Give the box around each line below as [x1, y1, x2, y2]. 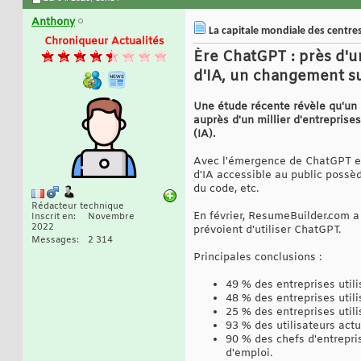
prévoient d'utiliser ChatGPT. [193, 223, 341, 238]
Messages [31, 234, 77, 247]
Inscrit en [31, 211, 73, 223]
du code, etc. [193, 182, 259, 197]
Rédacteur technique [31, 201, 124, 213]
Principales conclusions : [193, 251, 322, 265]
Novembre [88, 211, 135, 223]
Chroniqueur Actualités [44, 35, 164, 49]
